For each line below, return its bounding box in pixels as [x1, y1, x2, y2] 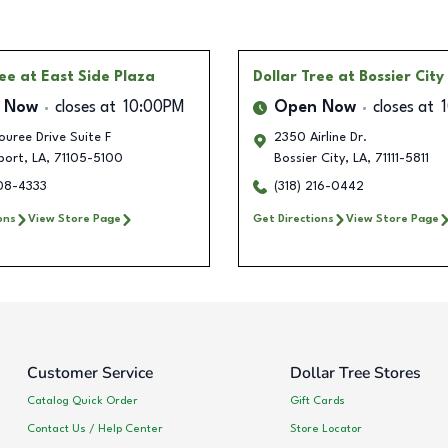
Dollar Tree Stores [289, 362, 421, 385]
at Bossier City [338, 70, 444, 85]
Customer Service [27, 362, 153, 385]
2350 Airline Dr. [274, 131, 367, 145]
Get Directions [253, 213, 334, 226]
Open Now [274, 100, 356, 117]
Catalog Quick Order [27, 394, 138, 407]
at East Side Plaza [19, 70, 155, 85]
